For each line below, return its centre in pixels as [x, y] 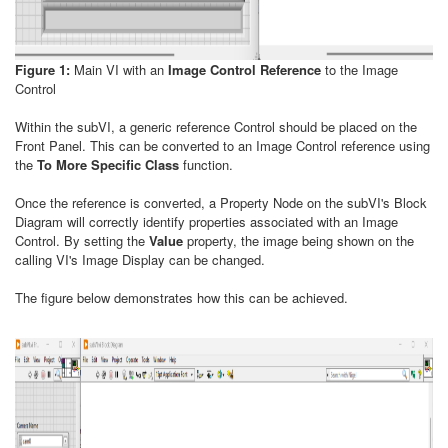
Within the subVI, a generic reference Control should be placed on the [216, 126]
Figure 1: [42, 69]
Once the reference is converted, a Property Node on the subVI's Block [221, 202]
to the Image [359, 69]
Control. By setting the [82, 240]
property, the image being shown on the [300, 240]
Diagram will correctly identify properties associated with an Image [206, 221]
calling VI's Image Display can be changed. [140, 259]
